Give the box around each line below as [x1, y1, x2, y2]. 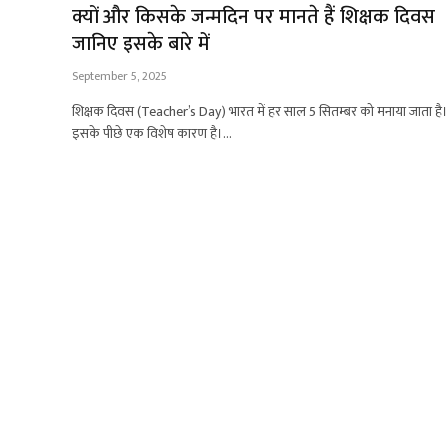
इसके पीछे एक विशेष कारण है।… [72, 121, 232, 145]
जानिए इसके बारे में [72, 26, 210, 61]
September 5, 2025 [72, 65, 167, 86]
